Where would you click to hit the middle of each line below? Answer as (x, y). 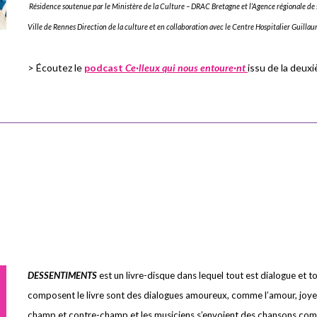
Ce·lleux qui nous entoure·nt (185, 68)
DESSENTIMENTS (62, 275)
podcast (105, 68)
